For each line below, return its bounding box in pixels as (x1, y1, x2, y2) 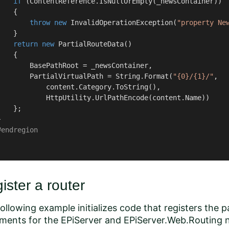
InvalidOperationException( (66, 18, 177, 27)
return (13, 40, 38, 48)
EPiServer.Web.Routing (124, 215, 222, 225)
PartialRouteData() (54, 40, 132, 48)
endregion (1, 126, 38, 134)
